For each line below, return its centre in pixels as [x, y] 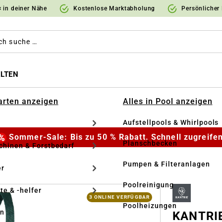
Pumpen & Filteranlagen [166, 164]
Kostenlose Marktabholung [114, 8]
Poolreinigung [148, 185]
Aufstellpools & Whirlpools [171, 122]
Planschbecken [150, 143]
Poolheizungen [150, 206]
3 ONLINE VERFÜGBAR [119, 197]
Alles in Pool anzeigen [168, 101]
